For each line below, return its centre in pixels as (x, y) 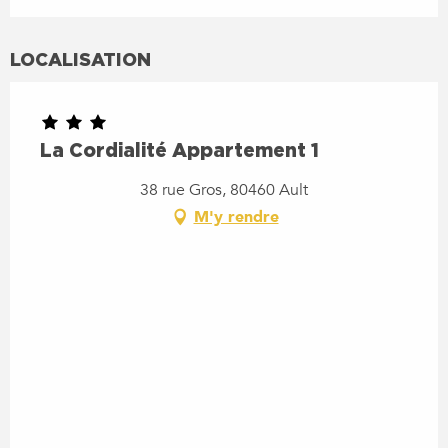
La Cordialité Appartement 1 (179, 149)
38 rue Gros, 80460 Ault (224, 189)
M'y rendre (236, 216)
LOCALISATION (80, 58)
